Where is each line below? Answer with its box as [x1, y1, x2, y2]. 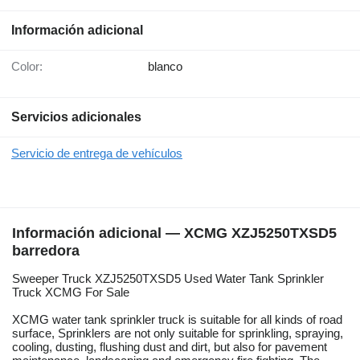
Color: [20, 59, 43, 74]
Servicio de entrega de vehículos [11, 146, 182, 161]
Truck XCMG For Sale [12, 285, 129, 300]
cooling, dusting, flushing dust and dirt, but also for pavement [12, 340, 327, 354]
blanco [148, 59, 182, 74]
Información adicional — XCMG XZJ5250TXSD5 [12, 225, 337, 242]
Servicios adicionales [11, 110, 141, 125]
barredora [12, 243, 80, 260]
